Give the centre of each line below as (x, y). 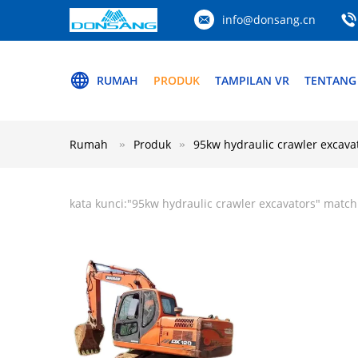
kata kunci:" (101, 203)
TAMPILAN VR (252, 80)
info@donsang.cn (269, 20)
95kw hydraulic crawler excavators (224, 203)
